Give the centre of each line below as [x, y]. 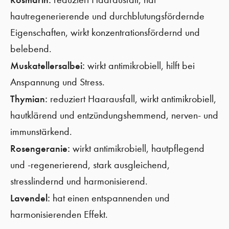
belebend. [31, 49]
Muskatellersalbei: [48, 65]
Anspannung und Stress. [58, 82]
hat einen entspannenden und [110, 198]
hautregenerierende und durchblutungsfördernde [107, 16]
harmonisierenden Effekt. [59, 214]
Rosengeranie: [40, 148]
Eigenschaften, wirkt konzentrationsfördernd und [105, 32]
